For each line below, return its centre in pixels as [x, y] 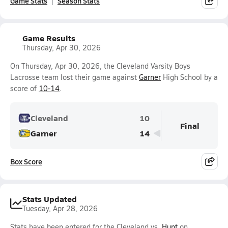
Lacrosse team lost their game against [75, 77]
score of [24, 88]
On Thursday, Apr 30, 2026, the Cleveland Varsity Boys [100, 66]
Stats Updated [50, 199]
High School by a [189, 77]
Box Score [26, 161]
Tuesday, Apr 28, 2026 [60, 208]
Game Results [49, 38]
